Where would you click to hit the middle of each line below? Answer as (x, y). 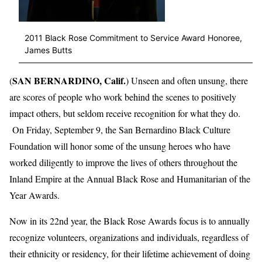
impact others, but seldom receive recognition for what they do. (125, 113)
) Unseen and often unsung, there (187, 80)
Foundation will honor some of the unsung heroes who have (120, 146)
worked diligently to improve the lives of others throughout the (123, 162)
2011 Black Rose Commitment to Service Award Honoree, (133, 38)
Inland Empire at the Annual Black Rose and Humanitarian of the (130, 178)
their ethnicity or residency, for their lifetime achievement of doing (130, 253)
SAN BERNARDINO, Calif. (69, 80)
